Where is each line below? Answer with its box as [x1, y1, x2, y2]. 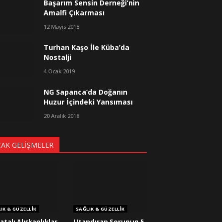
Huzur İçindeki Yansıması [44, 97, 133, 107]
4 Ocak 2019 [44, 67, 75, 75]
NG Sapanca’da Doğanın [44, 87, 128, 97]
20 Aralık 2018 [44, 111, 80, 119]
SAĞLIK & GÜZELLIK [75, 205, 125, 212]
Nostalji [44, 52, 72, 62]
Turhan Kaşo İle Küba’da [44, 42, 130, 52]
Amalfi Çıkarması [44, 7, 105, 17]
